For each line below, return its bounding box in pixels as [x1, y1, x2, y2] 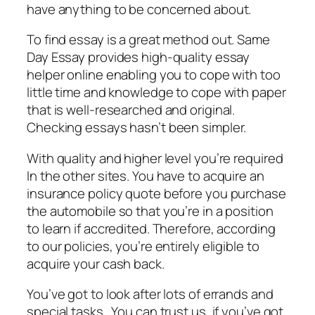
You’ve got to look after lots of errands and [27, 285, 274, 304]
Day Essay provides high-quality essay [27, 48, 250, 67]
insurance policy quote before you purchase [27, 184, 286, 202]
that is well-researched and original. [27, 101, 236, 120]
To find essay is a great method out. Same [27, 30, 270, 49]
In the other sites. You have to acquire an [27, 166, 264, 185]
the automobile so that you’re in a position [27, 201, 274, 220]
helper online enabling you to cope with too [27, 65, 281, 84]
